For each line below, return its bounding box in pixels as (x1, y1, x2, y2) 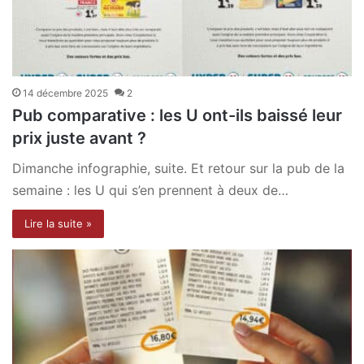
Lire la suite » (24, 217, 92, 231)
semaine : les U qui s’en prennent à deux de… (12, 182, 288, 199)
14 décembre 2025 (23, 87, 108, 100)
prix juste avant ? (12, 128, 146, 149)
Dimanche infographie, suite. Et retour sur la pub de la (12, 160, 344, 177)
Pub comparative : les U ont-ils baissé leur (12, 106, 342, 126)
